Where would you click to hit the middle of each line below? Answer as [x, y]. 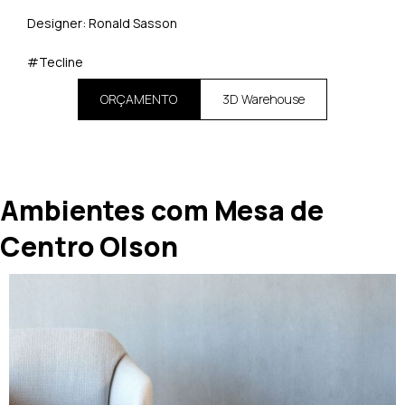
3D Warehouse [264, 99]
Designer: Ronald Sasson [102, 24]
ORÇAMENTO [139, 99]
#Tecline [55, 61]
